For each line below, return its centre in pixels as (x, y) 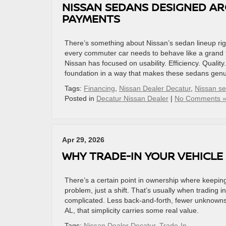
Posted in (80, 98)
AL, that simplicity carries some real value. (133, 210)
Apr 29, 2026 (83, 140)
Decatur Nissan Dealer (132, 98)
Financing (99, 88)
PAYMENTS (91, 18)
